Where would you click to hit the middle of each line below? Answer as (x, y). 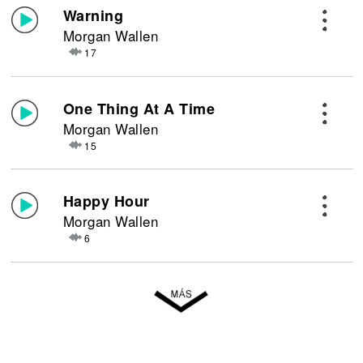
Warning (93, 15)
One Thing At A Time (139, 108)
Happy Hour (106, 201)
